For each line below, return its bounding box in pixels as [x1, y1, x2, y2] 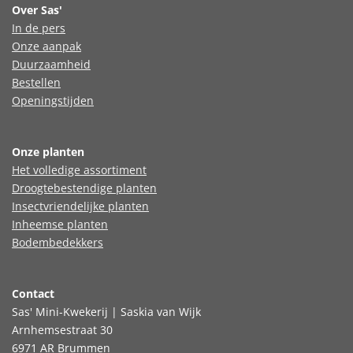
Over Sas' [12, 2, 62, 18]
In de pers [12, 20, 65, 36]
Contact [12, 286, 54, 302]
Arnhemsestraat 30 [12, 322, 113, 338]
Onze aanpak [12, 39, 81, 54]
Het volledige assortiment [12, 162, 147, 178]
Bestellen [12, 75, 61, 91]
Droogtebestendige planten [12, 180, 157, 196]
